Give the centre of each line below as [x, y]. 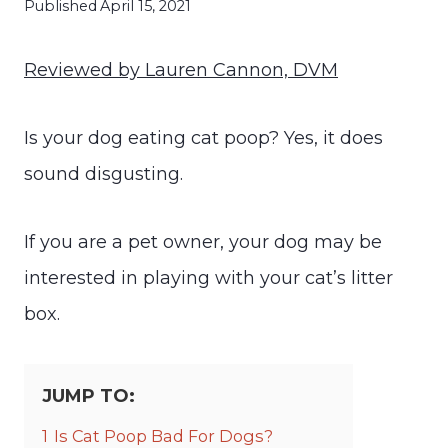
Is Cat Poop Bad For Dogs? [163, 435]
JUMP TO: [88, 395]
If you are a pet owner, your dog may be [203, 241]
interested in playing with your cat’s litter [208, 277]
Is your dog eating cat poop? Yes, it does [203, 137]
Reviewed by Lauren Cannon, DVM [181, 69]
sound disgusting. [103, 173]
